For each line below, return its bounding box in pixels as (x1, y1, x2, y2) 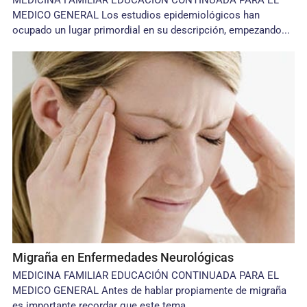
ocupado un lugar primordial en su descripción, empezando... (12, 24, 291, 36)
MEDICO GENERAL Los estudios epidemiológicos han (12, 9, 260, 21)
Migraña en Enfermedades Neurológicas (12, 250, 234, 265)
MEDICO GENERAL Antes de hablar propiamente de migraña (12, 284, 287, 297)
